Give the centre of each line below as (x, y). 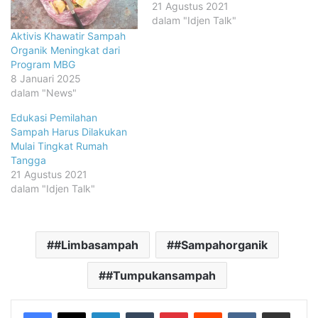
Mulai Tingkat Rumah (59, 146)
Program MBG (43, 65)
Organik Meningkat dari (65, 50)
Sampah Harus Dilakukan (69, 132)
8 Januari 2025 (46, 79)
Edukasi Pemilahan (54, 118)
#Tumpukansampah (161, 276)
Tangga (28, 160)
